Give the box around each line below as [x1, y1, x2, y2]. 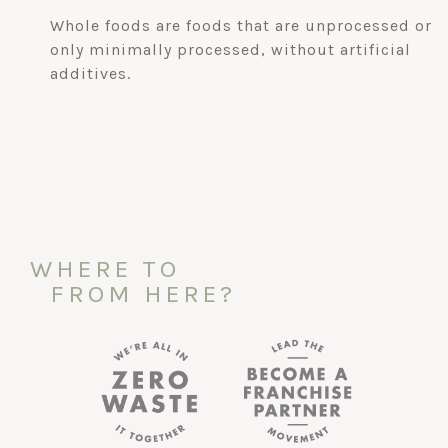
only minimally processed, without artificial [50, 39, 411, 59]
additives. [50, 63, 131, 83]
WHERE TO [30, 253, 180, 283]
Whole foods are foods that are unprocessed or [50, 15, 432, 35]
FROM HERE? [50, 278, 236, 308]
